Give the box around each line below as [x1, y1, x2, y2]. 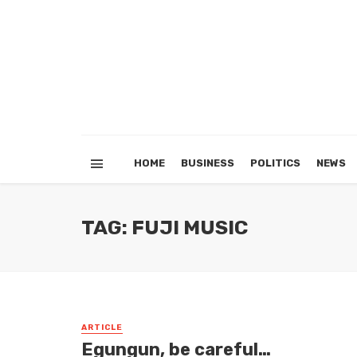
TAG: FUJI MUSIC [81, 215, 248, 239]
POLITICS [250, 157, 300, 169]
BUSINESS [181, 157, 234, 169]
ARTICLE [81, 323, 123, 332]
